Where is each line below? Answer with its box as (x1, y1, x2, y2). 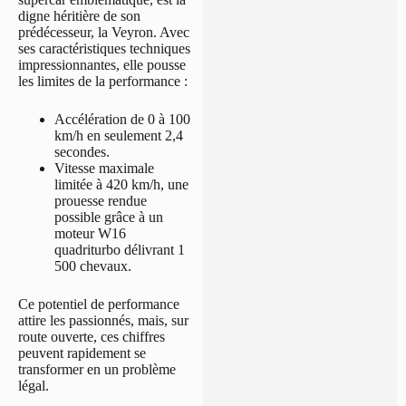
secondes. (54, 144, 110, 160)
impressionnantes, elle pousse (18, 57, 186, 73)
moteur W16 (54, 226, 126, 242)
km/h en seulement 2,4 (54, 128, 183, 144)
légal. (18, 378, 49, 394)
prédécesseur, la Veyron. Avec (18, 24, 189, 41)
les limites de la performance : (18, 73, 188, 90)
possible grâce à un (54, 209, 163, 226)
